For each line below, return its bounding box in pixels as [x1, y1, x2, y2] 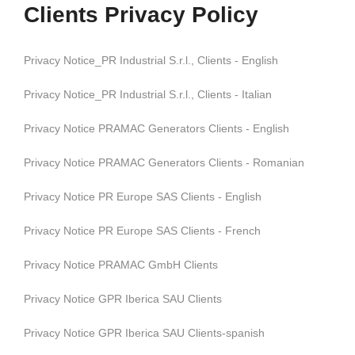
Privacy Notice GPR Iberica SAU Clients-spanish [24, 326, 265, 339]
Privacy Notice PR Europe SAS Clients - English [24, 190, 261, 203]
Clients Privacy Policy [24, 2, 258, 27]
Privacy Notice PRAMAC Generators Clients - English [24, 122, 289, 135]
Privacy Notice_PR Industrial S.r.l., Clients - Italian [24, 88, 272, 101]
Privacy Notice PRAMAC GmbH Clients [24, 258, 218, 271]
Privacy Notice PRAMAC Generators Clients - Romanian [24, 156, 304, 169]
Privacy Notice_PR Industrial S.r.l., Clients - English [24, 54, 278, 67]
